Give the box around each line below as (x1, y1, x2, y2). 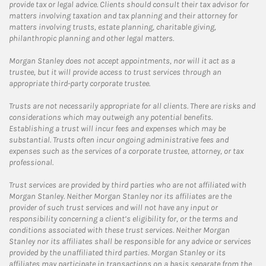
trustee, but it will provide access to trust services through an (9, 66, 221, 77)
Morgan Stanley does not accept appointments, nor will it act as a (9, 55, 235, 66)
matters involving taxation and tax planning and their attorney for (9, 10, 237, 21)
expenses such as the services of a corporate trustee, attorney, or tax (9, 145, 243, 156)
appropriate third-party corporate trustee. (9, 78, 150, 88)
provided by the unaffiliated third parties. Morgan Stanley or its (9, 247, 226, 258)
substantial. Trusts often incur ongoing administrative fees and (9, 134, 229, 145)
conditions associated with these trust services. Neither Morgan (9, 224, 230, 235)
